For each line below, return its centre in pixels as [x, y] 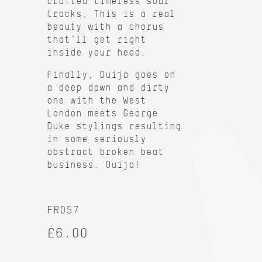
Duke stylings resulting [114, 126]
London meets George [102, 113]
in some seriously [96, 139]
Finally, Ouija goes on [111, 74]
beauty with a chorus [105, 26]
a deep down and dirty [108, 87]
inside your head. [96, 52]
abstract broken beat [105, 151]
